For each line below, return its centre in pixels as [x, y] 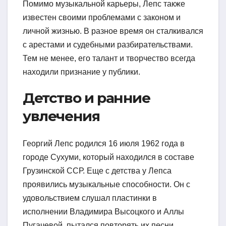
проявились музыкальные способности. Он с [106, 184]
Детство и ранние [87, 98]
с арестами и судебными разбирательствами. [108, 45]
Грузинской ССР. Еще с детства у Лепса [97, 171]
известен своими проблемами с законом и [102, 18]
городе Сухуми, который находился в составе [108, 157]
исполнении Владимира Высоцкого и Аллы [103, 211]
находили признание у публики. [81, 72]
